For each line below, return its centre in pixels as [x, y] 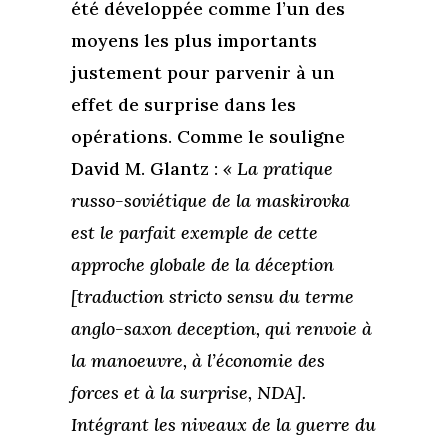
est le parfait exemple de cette [194, 233]
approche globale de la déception [202, 265]
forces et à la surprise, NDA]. [188, 393]
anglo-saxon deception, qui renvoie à [221, 329]
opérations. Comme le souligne [207, 137]
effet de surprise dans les [183, 105]
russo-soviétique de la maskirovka [210, 201]
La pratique [284, 169]
